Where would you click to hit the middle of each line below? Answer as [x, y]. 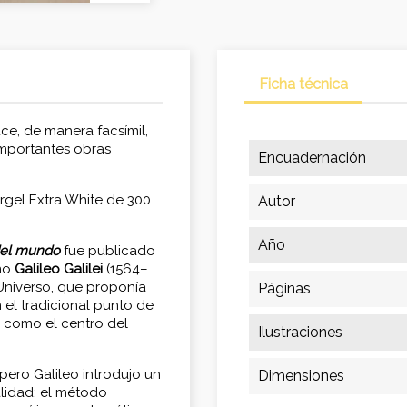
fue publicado [108, 251]
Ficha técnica [303, 84]
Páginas [284, 289]
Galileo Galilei [57, 269]
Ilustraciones [300, 333]
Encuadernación [312, 158]
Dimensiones [301, 376]
